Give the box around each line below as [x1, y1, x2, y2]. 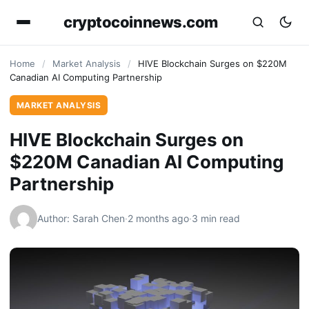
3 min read [192, 212, 240, 224]
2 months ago [128, 212, 189, 224]
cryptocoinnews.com [63, 12, 219, 31]
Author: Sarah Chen [37, 212, 125, 224]
